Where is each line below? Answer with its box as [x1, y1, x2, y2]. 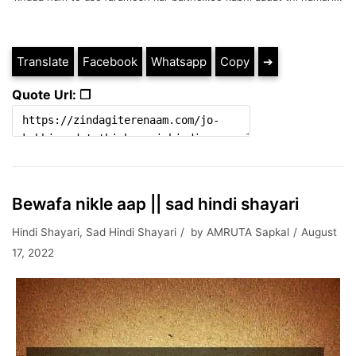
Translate [17, 53, 69, 69]
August [301, 225, 337, 238]
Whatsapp [151, 53, 207, 69]
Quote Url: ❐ [12, 86, 91, 103]
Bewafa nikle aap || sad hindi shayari [12, 193, 299, 214]
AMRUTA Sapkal [207, 225, 289, 238]
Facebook [83, 53, 137, 69]
